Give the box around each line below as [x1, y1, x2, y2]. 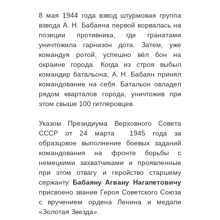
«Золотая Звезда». [39, 208, 99, 216]
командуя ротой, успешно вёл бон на [39, 51, 181, 59]
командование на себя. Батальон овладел [39, 80, 181, 88]
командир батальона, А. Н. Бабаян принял [39, 70, 181, 79]
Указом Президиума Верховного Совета [39, 119, 181, 128]
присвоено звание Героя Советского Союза [39, 188, 181, 196]
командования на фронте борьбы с [39, 149, 181, 157]
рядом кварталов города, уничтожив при [39, 90, 181, 98]
